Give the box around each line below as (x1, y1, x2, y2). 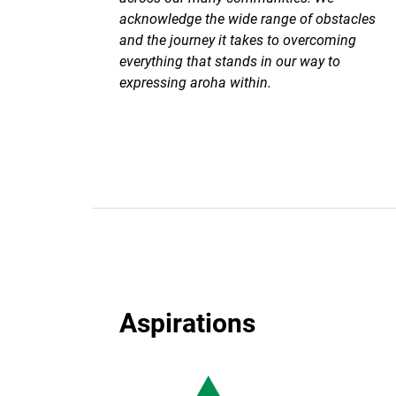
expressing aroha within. (118, 72, 271, 91)
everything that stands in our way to (118, 51, 340, 70)
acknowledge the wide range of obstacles (118, 9, 376, 27)
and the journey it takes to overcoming (118, 30, 356, 49)
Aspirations (118, 304, 255, 339)
